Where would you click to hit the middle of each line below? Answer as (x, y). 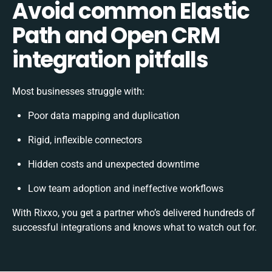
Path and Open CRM (116, 35)
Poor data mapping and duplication (104, 115)
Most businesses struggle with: (78, 91)
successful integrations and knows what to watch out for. (134, 227)
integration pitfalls (110, 59)
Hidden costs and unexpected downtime (114, 164)
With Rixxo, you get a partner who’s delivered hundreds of (134, 212)
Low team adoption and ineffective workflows (126, 188)
